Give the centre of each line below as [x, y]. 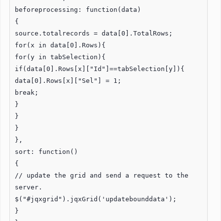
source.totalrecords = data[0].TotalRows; [94, 33]
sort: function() [46, 151]
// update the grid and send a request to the [102, 175]
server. [29, 187]
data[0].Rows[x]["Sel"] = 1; [68, 80]
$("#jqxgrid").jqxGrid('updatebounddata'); [96, 199]
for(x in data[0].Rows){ [60, 45]
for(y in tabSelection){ [60, 57]
